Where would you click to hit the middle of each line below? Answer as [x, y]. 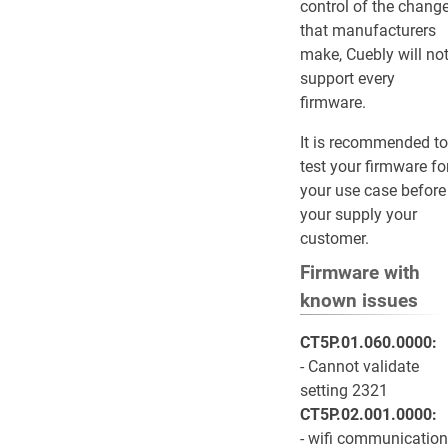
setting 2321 [344, 390]
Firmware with [360, 273]
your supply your [358, 214]
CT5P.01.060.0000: [368, 342]
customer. [334, 238]
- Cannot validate [359, 366]
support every [347, 78]
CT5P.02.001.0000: [368, 414]
